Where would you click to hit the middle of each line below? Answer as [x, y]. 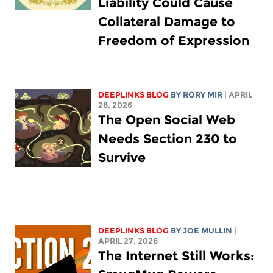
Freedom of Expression [174, 41]
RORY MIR [203, 95]
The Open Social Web [167, 120]
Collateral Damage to [167, 22]
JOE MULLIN [208, 231]
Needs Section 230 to [168, 139]
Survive [122, 158]
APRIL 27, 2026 [128, 241]
